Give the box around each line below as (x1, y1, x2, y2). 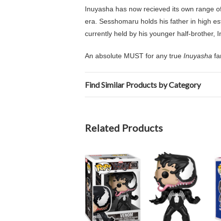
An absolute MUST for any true (85, 52, 184, 60)
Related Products (85, 122, 163, 134)
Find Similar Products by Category (85, 80, 201, 89)
